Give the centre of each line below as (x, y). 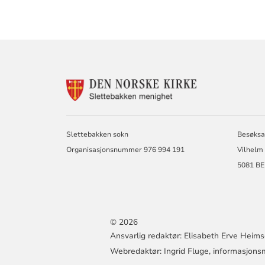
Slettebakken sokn (98, 135)
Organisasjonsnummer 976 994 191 (126, 150)
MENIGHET (221, 118)
